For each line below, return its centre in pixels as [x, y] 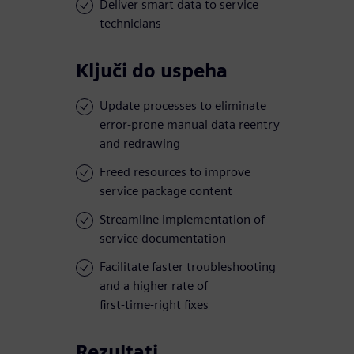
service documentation [163, 239]
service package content [166, 191]
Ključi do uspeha [152, 71]
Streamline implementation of [182, 220]
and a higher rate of [154, 286]
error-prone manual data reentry [190, 125]
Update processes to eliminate [183, 106]
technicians [130, 24]
